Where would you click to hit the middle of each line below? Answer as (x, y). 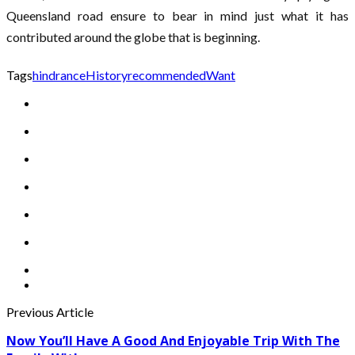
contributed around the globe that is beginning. (133, 37)
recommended (167, 75)
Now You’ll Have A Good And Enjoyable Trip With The (173, 341)
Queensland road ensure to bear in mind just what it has (177, 16)
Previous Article (50, 312)
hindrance (59, 75)
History (107, 75)
